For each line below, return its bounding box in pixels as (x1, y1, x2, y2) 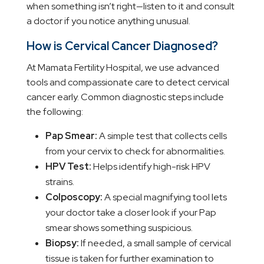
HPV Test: (45, 160, 91, 173)
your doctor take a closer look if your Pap (45, 206, 216, 219)
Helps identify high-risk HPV (91, 160, 210, 173)
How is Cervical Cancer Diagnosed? (26, 38, 218, 54)
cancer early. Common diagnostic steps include (26, 91, 224, 104)
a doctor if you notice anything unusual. (26, 15, 190, 28)
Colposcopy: (45, 191, 103, 204)
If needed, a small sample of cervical (78, 237, 231, 250)
